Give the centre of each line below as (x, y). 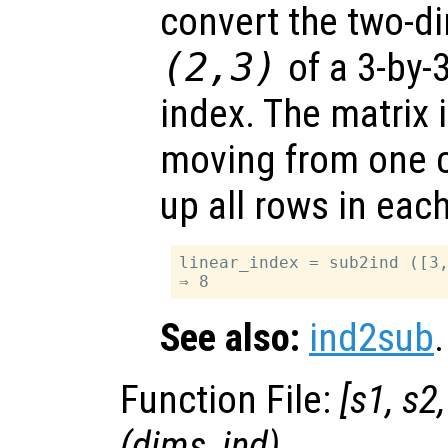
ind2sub (371, 337)
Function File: (230, 399)
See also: (230, 337)
